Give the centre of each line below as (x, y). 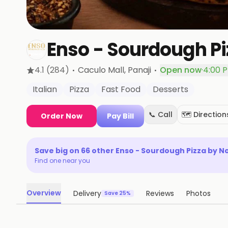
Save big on (58, 151)
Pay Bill (120, 116)
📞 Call (161, 115)
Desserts (170, 89)
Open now (181, 70)
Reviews (160, 193)
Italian (45, 89)
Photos (198, 193)
